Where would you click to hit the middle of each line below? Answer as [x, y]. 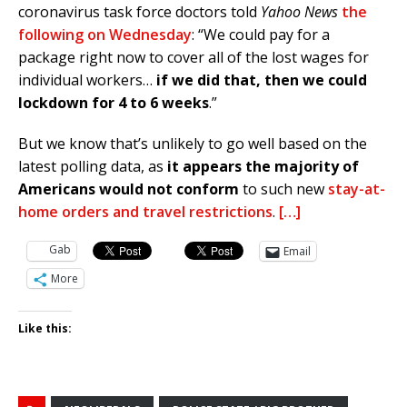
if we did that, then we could [262, 80]
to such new [283, 189]
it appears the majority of [263, 167]
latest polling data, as [93, 167]
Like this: [45, 329]
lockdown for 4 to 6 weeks [114, 103]
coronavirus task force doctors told [139, 12]
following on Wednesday [105, 35]
